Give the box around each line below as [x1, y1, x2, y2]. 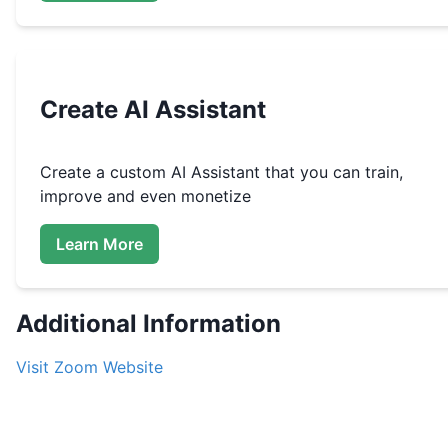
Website [98, 357, 163, 378]
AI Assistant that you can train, [171, 162, 403, 183]
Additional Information [16, 309, 281, 339]
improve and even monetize [40, 186, 251, 207]
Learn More [56, 233, 143, 254]
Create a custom [40, 162, 171, 183]
